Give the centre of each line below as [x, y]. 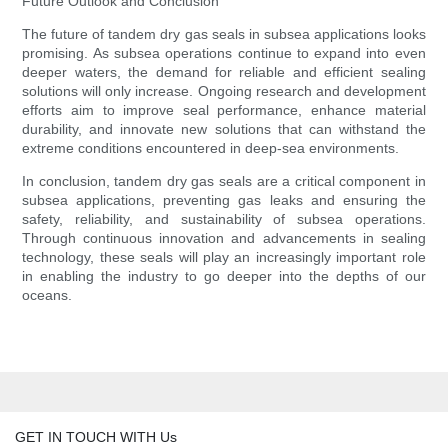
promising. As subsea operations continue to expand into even [224, 53]
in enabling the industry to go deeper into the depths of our [224, 276]
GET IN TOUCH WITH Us [96, 436]
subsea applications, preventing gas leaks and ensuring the [224, 200]
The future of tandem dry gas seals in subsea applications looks [224, 34]
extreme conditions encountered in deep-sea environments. [211, 148]
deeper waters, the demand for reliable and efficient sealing [224, 72]
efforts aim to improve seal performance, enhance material [224, 110]
